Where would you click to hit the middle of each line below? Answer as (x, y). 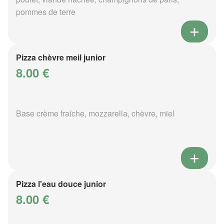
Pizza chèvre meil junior (61, 57)
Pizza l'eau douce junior (61, 183)
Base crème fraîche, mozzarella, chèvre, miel (95, 113)
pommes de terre (46, 11)
